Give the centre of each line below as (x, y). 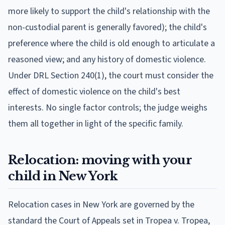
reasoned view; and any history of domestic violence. (107, 59)
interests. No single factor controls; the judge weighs (108, 107)
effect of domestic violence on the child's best (94, 91)
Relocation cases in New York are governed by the (101, 204)
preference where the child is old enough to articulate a (111, 43)
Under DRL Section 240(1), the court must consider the (111, 75)
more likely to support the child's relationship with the (109, 11)
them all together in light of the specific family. (96, 124)
